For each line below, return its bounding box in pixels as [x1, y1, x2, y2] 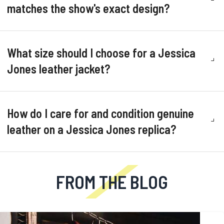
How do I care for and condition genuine [7, 106, 194, 120]
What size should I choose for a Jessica [7, 45, 195, 60]
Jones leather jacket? [7, 61, 110, 76]
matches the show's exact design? [7, 1, 169, 15]
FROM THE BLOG [56, 171, 168, 192]
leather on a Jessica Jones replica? [7, 122, 176, 136]
